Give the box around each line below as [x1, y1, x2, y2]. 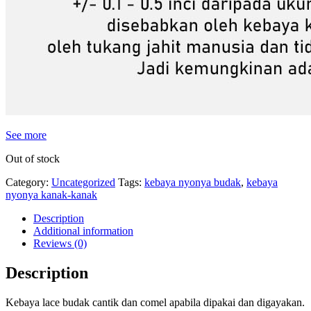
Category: [6, 176, 51, 188]
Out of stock [6, 152, 60, 165]
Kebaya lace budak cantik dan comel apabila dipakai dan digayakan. [6, 296, 305, 308]
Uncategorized [51, 176, 115, 188]
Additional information [33, 224, 133, 237]
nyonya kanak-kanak [6, 188, 97, 201]
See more [6, 128, 47, 141]
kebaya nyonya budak [144, 176, 241, 188]
